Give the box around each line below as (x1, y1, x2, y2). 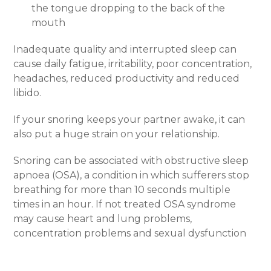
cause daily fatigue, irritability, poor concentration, (13, 58, 252, 70)
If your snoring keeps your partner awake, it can (13, 114, 246, 126)
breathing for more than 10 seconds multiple (13, 184, 231, 196)
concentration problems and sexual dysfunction (13, 227, 247, 240)
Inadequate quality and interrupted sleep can (13, 44, 237, 56)
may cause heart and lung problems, (13, 213, 192, 225)
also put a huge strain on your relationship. (13, 128, 220, 140)
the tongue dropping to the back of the (31, 2, 226, 15)
